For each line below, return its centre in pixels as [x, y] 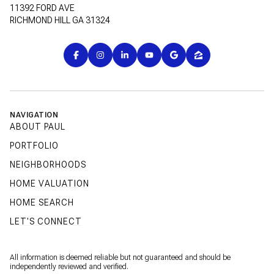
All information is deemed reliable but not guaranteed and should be [120, 257]
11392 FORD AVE [42, 8]
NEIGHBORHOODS [48, 164]
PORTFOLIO [34, 145]
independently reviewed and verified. [70, 266]
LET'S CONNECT [46, 221]
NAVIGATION [34, 115]
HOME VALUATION [50, 183]
